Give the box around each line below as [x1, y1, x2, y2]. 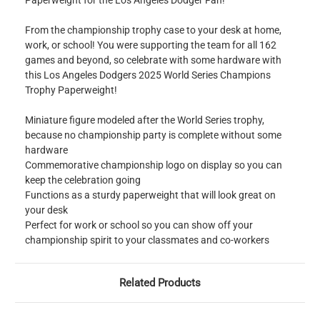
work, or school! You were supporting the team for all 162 [25, 39, 276, 51]
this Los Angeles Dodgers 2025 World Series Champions [25, 69, 271, 81]
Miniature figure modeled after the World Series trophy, [25, 114, 264, 126]
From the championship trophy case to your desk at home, [25, 24, 281, 36]
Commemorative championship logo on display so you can [25, 159, 282, 171]
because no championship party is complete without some [25, 129, 281, 141]
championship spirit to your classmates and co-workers [25, 234, 269, 246]
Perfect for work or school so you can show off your [25, 219, 253, 231]
